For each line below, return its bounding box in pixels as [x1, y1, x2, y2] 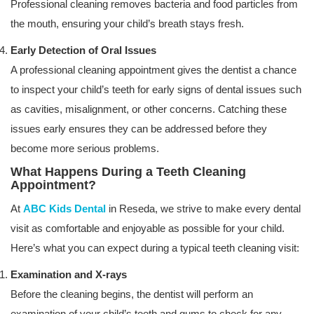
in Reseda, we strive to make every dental [106, 203, 301, 214]
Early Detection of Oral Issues [11, 44, 156, 56]
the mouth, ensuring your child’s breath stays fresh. [11, 18, 244, 29]
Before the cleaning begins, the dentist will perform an [11, 288, 253, 300]
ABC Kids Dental [23, 203, 106, 214]
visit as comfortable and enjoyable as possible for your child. [11, 222, 285, 234]
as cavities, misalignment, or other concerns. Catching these [11, 103, 287, 115]
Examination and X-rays [11, 268, 127, 280]
